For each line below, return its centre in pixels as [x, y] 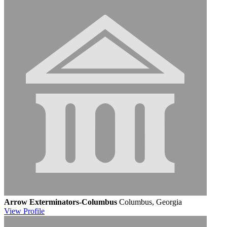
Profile [34, 211]
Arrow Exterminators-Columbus [61, 202]
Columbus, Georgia [150, 202]
